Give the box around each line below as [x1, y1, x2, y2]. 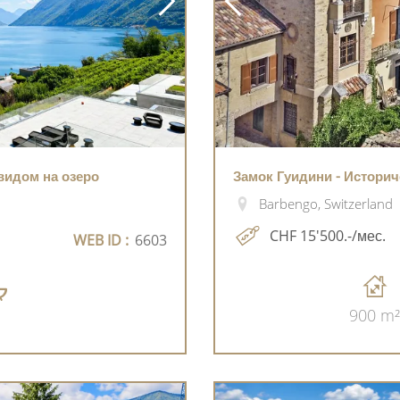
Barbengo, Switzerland [258, 195, 393, 213]
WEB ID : [73, 229, 129, 250]
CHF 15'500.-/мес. [270, 225, 386, 246]
